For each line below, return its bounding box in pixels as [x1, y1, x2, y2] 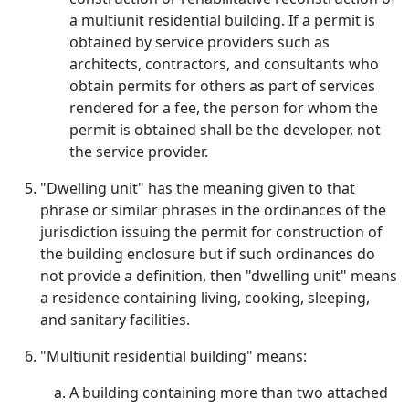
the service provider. [69, 142, 208, 162]
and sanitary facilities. [40, 309, 190, 330]
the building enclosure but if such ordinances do [40, 244, 375, 264]
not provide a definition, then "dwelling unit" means [40, 266, 397, 286]
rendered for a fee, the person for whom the [69, 98, 378, 118]
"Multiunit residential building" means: [40, 346, 307, 366]
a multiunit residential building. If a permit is [69, 10, 375, 30]
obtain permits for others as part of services [69, 76, 375, 96]
